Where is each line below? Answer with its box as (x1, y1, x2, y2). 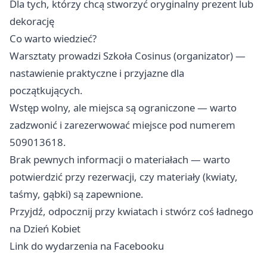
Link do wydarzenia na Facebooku (10, 239, 164, 253)
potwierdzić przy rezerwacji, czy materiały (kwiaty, (10, 170, 238, 184)
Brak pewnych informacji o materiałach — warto (10, 153, 230, 167)
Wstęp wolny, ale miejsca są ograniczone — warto (10, 101, 237, 115)
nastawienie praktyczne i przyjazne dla (10, 66, 184, 80)
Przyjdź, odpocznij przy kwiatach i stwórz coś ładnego (10, 204, 253, 219)
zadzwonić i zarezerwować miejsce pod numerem (10, 118, 235, 132)
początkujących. (10, 83, 83, 98)
